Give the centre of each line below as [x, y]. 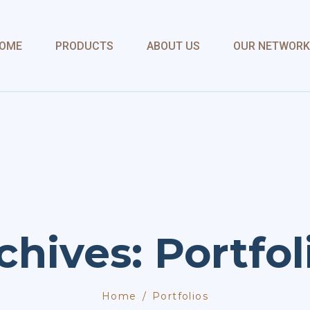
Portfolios [180, 296]
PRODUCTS [84, 46]
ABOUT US [173, 46]
